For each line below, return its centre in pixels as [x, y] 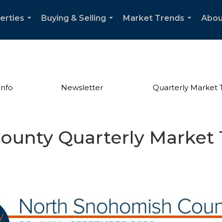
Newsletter [82, 87]
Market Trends [154, 18]
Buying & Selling [74, 18]
